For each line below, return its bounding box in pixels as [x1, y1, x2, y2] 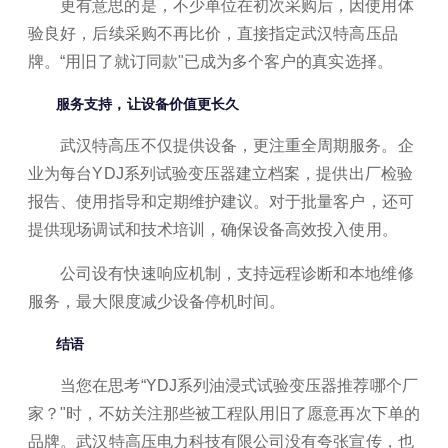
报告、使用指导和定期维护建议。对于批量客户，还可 [28, 193, 414, 210]
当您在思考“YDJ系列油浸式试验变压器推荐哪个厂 [60, 377, 418, 394]
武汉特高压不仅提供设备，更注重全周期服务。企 [60, 137, 414, 154]
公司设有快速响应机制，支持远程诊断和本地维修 [60, 265, 414, 282]
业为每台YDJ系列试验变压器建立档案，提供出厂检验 [28, 165, 413, 182]
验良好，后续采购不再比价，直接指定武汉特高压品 [28, 25, 398, 42]
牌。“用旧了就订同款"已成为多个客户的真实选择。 [28, 53, 393, 70]
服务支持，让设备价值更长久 [56, 96, 240, 112]
